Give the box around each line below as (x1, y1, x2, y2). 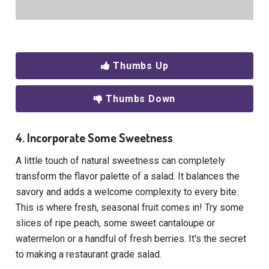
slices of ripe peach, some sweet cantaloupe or (16, 217, 216, 229)
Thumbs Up (113, 60, 169, 72)
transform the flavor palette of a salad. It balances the (16, 171, 240, 183)
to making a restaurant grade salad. (16, 249, 162, 261)
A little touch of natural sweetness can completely (16, 155, 226, 167)
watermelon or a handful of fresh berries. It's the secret (16, 233, 247, 245)
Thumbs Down (106, 93, 176, 105)
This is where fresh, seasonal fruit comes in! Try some (16, 202, 244, 214)
